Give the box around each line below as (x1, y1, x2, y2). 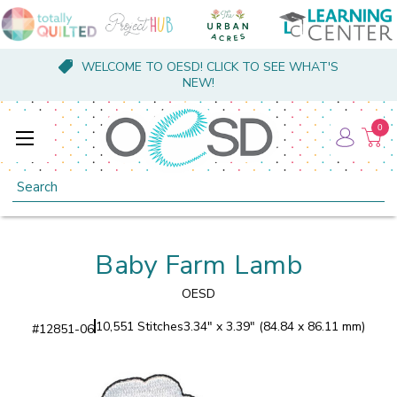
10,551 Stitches (96, 317, 183, 335)
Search (12, 173, 52, 191)
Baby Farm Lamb (95, 246, 302, 284)
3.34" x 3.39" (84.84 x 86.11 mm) (183, 317, 365, 335)
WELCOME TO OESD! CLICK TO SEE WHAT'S (81, 58, 339, 75)
